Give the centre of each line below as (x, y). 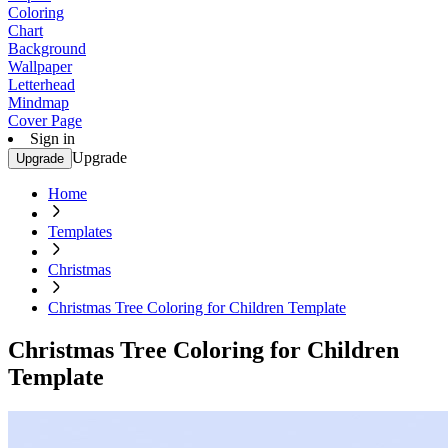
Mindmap (38, 102)
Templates (80, 231)
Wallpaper (40, 66)
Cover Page (45, 120)
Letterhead (41, 84)
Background (47, 48)
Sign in (52, 138)
